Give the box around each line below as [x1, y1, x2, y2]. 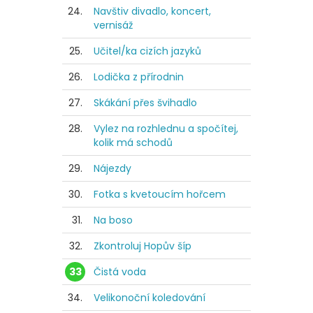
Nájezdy [94, 161, 131, 175]
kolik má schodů [94, 135, 173, 150]
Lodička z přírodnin [94, 69, 184, 84]
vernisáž [94, 17, 133, 32]
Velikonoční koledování [94, 290, 205, 305]
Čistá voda [94, 264, 146, 279]
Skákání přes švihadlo [94, 95, 197, 110]
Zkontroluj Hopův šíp [94, 238, 191, 253]
